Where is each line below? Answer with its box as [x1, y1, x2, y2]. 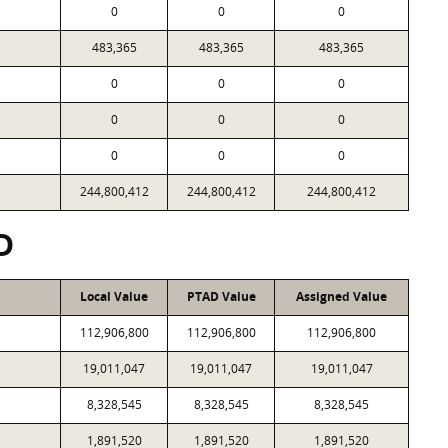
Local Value [80, 288, 148, 305]
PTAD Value [186, 288, 256, 305]
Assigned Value [296, 288, 387, 305]
